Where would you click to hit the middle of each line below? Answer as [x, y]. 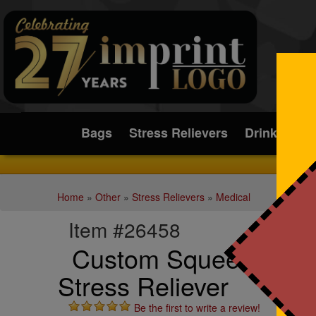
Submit [115, 80]
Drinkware [275, 133]
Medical [233, 197]
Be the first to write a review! [197, 308]
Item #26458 [125, 229]
